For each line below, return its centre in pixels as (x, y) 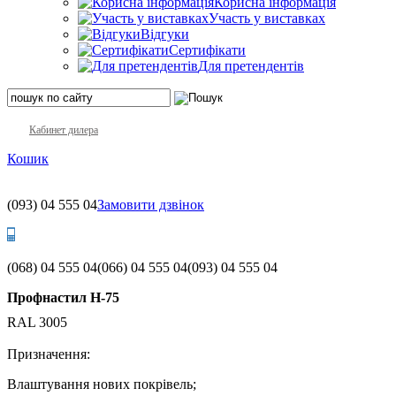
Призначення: (49, 354)
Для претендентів (251, 65)
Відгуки (165, 34)
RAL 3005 (37, 323)
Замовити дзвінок (151, 204)
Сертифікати (207, 49)
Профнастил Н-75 (63, 297)
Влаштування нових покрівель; (102, 385)
